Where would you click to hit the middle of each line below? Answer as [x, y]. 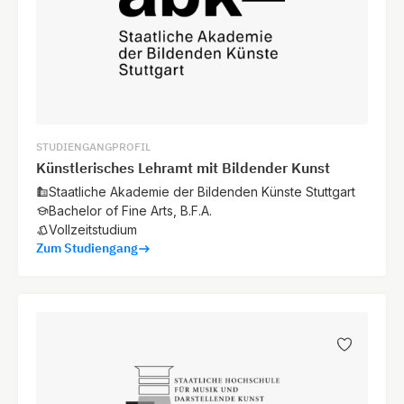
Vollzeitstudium [93, 230]
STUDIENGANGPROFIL [93, 147]
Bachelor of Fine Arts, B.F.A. [130, 211]
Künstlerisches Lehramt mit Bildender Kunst [183, 168]
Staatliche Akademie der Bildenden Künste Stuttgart [202, 192]
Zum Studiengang [87, 248]
